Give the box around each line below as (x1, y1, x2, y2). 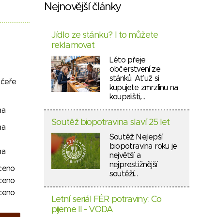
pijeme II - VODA (51, 205, 113, 214)
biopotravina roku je (109, 142, 177, 150)
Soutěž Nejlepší (109, 133, 162, 141)
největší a (109, 152, 140, 159)
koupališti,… (109, 93, 145, 101)
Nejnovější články (44, 2, 122, 13)
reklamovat (51, 41, 94, 50)
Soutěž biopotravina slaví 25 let (51, 118, 170, 127)
